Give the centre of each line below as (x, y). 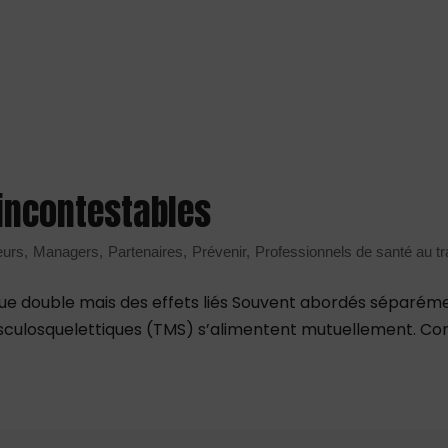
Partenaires (146, 251)
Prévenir (219, 251)
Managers (66, 251)
